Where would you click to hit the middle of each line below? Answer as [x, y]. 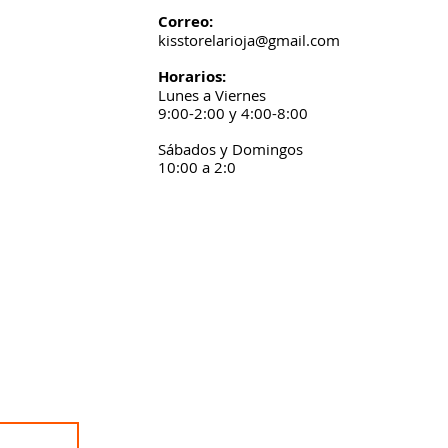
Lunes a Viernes [211, 95]
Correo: [185, 21]
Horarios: [191, 76]
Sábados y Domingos [230, 149]
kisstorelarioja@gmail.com [248, 40]
